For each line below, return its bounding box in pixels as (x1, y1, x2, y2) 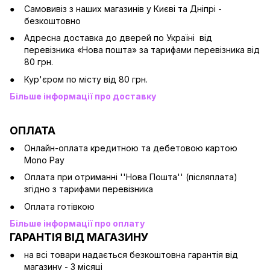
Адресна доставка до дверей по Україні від (24, 33, 212, 43)
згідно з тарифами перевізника (24, 184, 153, 195)
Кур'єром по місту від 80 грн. (24, 74, 148, 84)
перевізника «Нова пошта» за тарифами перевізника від (24, 45, 260, 55)
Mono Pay (24, 154, 67, 165)
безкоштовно (24, 15, 81, 26)
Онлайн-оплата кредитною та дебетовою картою (24, 142, 237, 153)
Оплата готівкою (24, 201, 95, 212)
